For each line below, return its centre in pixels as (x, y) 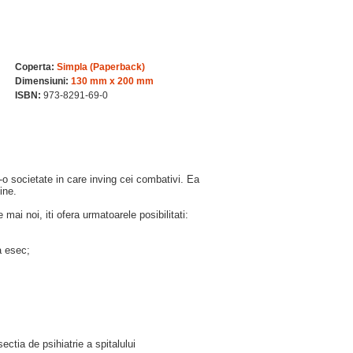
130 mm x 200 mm (112, 81)
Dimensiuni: (42, 81)
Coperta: (35, 67)
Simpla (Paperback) (101, 67)
